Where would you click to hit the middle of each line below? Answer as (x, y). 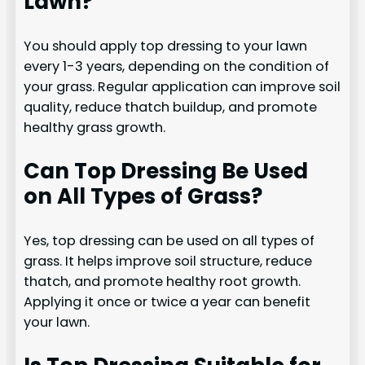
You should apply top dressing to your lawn (166, 46)
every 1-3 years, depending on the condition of (177, 66)
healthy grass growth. (95, 127)
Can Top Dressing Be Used (166, 171)
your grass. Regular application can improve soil (182, 86)
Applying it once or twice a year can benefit (167, 301)
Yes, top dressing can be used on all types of (169, 240)
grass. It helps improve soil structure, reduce (168, 261)
